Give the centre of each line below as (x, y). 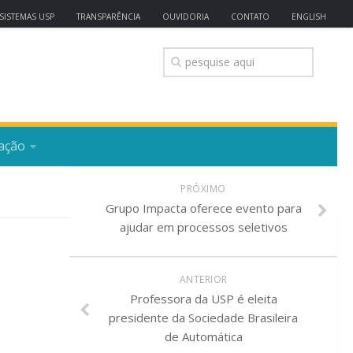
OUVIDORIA (186, 17)
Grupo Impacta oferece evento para (203, 208)
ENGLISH (309, 17)
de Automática (203, 336)
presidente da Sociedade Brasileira (203, 318)
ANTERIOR (203, 279)
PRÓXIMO (203, 189)
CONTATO (250, 17)
